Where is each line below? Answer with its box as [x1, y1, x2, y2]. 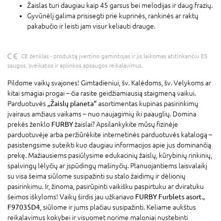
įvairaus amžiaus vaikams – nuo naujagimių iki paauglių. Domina [7, 110, 196, 118]
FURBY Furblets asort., [135, 192, 205, 201]
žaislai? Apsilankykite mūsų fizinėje [73, 120, 178, 128]
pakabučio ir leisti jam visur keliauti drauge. [27, 22, 155, 30]
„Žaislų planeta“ [47, 99, 97, 108]
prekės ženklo [7, 120, 51, 128]
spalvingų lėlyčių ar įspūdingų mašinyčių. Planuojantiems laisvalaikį [7, 161, 207, 170]
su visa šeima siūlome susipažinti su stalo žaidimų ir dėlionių [7, 172, 185, 180]
